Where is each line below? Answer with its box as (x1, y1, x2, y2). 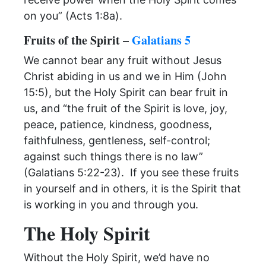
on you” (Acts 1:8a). (24, 9, 122, 22)
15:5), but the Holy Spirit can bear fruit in (24, 86, 228, 99)
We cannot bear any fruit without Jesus (24, 54, 221, 66)
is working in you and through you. (24, 198, 198, 211)
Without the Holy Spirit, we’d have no (24, 251, 210, 264)
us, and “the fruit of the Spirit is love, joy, (24, 102, 227, 115)
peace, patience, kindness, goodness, (24, 118, 212, 131)
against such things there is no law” (24, 150, 203, 163)
